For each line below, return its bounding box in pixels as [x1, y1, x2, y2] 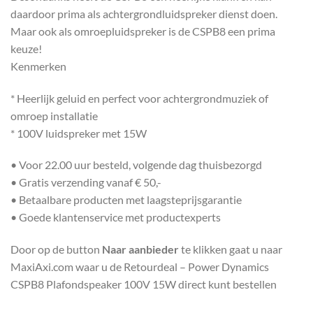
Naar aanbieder [102, 242, 179, 256]
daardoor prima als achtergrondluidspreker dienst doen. [10, 6, 277, 20]
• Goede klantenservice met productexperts [10, 210, 221, 224]
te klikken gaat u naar [179, 242, 282, 256]
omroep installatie [10, 108, 98, 122]
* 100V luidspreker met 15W [10, 126, 147, 140]
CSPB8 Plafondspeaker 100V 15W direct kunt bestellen [10, 277, 277, 291]
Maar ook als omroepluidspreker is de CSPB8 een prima [10, 24, 275, 38]
